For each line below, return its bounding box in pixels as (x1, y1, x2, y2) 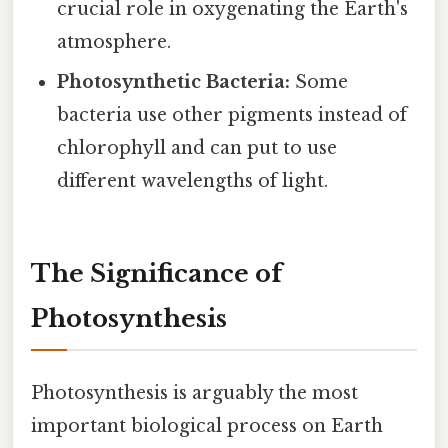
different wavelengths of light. (57, 170, 329, 193)
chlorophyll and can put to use (57, 137, 338, 160)
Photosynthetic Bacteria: (57, 71, 291, 94)
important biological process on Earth (31, 415, 383, 438)
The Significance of (31, 258, 282, 288)
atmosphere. (57, 31, 172, 54)
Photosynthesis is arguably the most (31, 382, 358, 405)
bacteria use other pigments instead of (57, 104, 408, 127)
